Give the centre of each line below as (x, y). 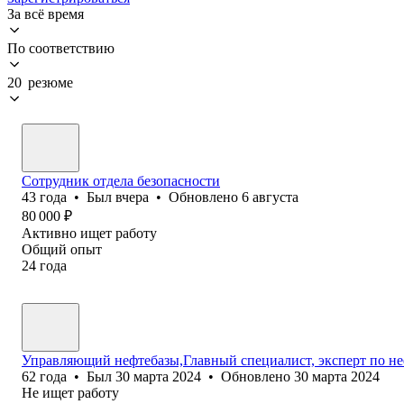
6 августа (270, 197)
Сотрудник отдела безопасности (121, 180)
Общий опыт (62, 249)
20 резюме (40, 82)
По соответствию (61, 48)
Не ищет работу (70, 392)
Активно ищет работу (89, 233)
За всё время (46, 14)
